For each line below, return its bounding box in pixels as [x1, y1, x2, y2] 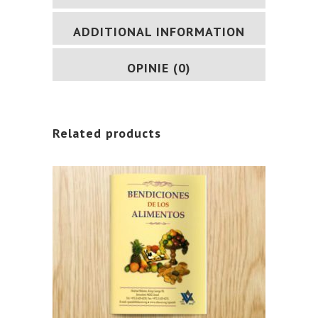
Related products [53, 125, 161, 141]
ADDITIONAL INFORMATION [73, 23, 245, 40]
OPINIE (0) [127, 60, 191, 76]
